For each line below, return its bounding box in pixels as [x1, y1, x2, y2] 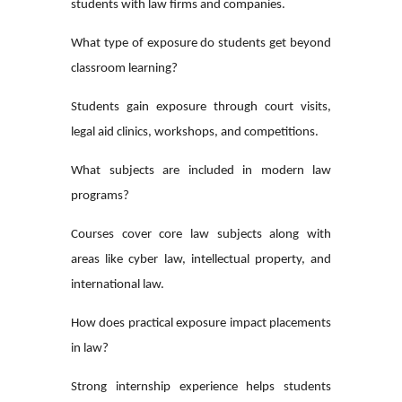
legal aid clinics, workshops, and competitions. [71, 125, 319, 139]
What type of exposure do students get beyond [71, 36, 331, 50]
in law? [71, 341, 109, 355]
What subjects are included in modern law [71, 163, 331, 178]
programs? [71, 188, 129, 203]
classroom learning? [71, 61, 178, 75]
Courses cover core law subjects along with [71, 227, 331, 241]
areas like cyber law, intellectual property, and [71, 252, 331, 267]
